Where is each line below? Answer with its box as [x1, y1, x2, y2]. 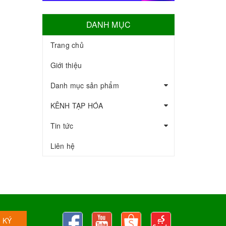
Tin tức [50, 120, 74, 131]
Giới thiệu [50, 60, 82, 70]
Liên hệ [50, 140, 75, 151]
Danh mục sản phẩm [50, 80, 119, 90]
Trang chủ [50, 39, 84, 50]
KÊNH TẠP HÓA [50, 100, 103, 110]
